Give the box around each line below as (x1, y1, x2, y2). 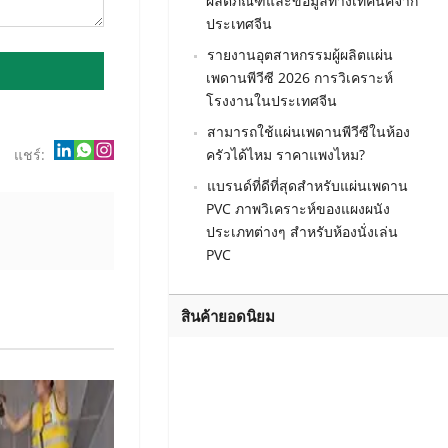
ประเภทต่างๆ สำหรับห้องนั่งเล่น (205, 222, 398, 242)
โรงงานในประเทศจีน (205, 91, 337, 111)
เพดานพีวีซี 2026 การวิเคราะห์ (205, 68, 393, 88)
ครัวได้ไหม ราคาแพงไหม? (205, 145, 365, 165)
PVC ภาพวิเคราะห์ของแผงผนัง (205, 199, 390, 219)
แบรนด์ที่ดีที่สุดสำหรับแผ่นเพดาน (206, 176, 408, 196)
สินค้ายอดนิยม (180, 306, 275, 327)
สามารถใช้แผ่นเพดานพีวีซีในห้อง (206, 122, 410, 142)
